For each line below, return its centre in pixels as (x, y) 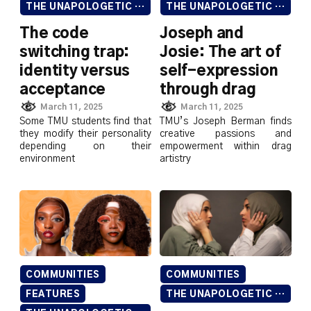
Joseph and (202, 34)
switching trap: (75, 53)
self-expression (219, 72)
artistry (175, 159)
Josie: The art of (220, 53)
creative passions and (226, 134)
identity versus (75, 72)
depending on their (85, 146)
